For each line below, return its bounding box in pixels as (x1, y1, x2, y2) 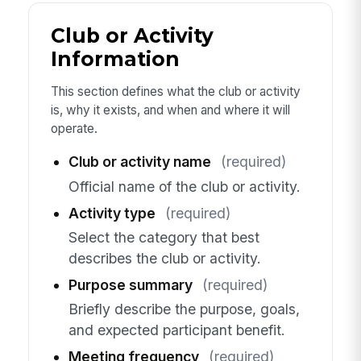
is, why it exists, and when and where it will (50, 102, 290, 118)
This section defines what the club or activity (50, 83, 301, 99)
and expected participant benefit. (68, 322, 285, 339)
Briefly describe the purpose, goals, (68, 301, 300, 318)
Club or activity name (68, 153, 211, 171)
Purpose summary (68, 276, 193, 293)
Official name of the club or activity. (68, 177, 301, 195)
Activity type (68, 204, 156, 222)
